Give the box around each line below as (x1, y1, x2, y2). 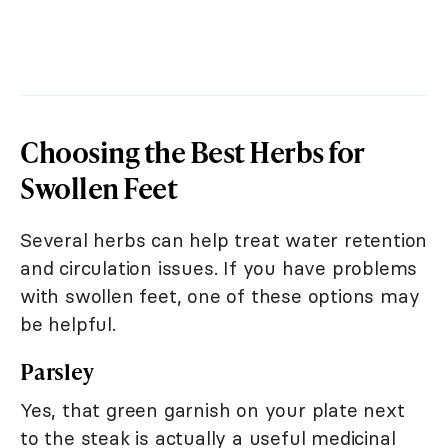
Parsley (20, 355, 94, 387)
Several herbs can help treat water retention (20, 227, 428, 252)
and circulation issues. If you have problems (20, 255, 418, 280)
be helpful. (20, 311, 116, 336)
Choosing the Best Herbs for (20, 131, 364, 171)
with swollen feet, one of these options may (20, 283, 420, 308)
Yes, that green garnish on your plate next (20, 397, 405, 422)
